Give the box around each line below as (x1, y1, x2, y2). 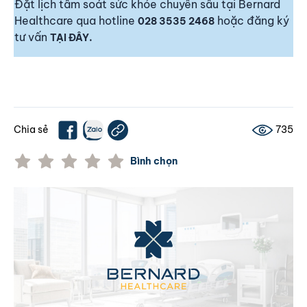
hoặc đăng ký (214, 13, 289, 27)
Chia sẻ (14, 123, 49, 136)
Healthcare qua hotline (14, 13, 138, 27)
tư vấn (14, 29, 50, 44)
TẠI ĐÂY (50, 31, 89, 44)
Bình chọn (130, 155, 177, 168)
